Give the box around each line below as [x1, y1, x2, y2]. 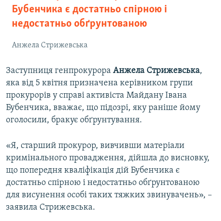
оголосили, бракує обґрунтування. [6, 115, 142, 125]
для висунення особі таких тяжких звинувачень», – [6, 190, 212, 200]
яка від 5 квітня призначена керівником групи [6, 78, 193, 88]
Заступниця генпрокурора [6, 66, 113, 76]
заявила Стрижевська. [6, 203, 95, 213]
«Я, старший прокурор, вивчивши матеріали [6, 141, 184, 151]
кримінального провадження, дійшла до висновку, [6, 153, 210, 163]
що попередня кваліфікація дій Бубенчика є [6, 166, 180, 176]
